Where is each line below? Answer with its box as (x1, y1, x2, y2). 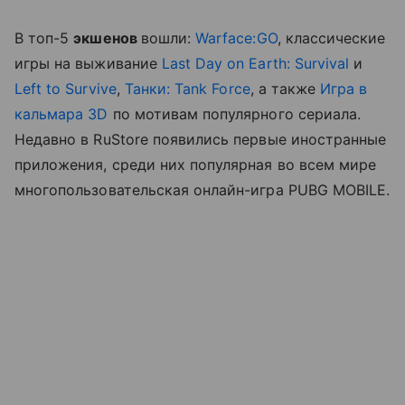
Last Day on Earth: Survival (161, 54, 350, 73)
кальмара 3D (14, 105, 108, 124)
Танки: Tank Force (124, 80, 250, 99)
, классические (277, 29, 386, 48)
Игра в (320, 80, 368, 99)
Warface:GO (195, 29, 278, 48)
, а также (250, 80, 321, 99)
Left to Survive (14, 80, 117, 99)
